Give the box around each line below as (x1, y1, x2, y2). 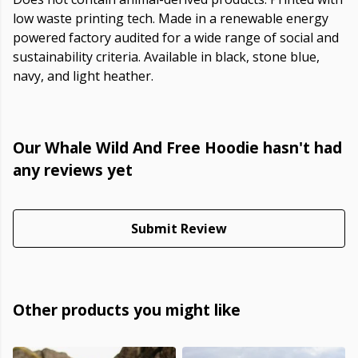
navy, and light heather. (13, 67, 153, 86)
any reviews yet (13, 159, 133, 181)
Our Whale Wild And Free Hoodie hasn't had (13, 137, 342, 159)
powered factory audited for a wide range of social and (13, 29, 339, 47)
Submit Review (131, 220, 227, 238)
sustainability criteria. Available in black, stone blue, (13, 48, 320, 66)
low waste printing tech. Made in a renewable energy (13, 10, 328, 28)
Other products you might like (13, 299, 241, 321)
